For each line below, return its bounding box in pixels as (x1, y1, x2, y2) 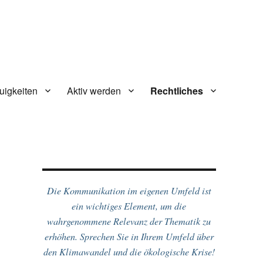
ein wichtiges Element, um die (72, 200, 187, 212)
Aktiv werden (66, 83, 121, 97)
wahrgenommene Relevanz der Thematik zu (47, 215, 211, 227)
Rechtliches (150, 83, 203, 97)
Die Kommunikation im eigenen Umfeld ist (46, 184, 211, 197)
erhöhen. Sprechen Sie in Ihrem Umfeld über (44, 230, 214, 242)
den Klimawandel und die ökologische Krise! (43, 245, 215, 258)
